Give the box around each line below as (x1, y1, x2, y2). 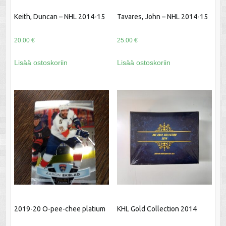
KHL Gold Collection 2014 (117, 205, 197, 213)
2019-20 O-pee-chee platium (14, 205, 105, 213)
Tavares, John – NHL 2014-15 (117, 13, 208, 21)
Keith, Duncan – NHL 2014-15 (14, 13, 105, 21)
